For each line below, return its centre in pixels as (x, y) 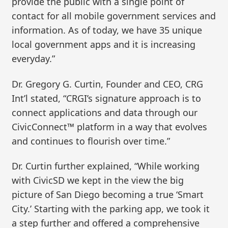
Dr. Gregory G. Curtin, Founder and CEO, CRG (108, 84)
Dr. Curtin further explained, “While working (106, 166)
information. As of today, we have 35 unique (107, 30)
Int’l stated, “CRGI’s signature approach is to (107, 98)
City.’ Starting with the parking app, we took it (111, 209)
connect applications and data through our (105, 112)
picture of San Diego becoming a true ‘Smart (108, 195)
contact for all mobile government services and (114, 16)
